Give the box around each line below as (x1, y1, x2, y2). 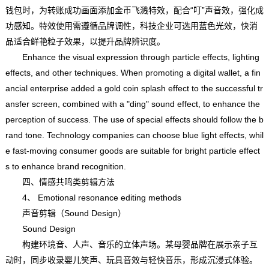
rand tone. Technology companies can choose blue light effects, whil (5, 130, 264, 140)
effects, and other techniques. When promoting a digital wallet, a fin (5, 67, 261, 77)
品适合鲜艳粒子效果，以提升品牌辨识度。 (5, 36, 165, 46)
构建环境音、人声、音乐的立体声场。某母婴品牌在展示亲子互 (5, 239, 258, 249)
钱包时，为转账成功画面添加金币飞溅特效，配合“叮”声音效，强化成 (5, 5, 264, 15)
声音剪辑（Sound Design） (5, 208, 126, 218)
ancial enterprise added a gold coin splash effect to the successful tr (5, 83, 263, 93)
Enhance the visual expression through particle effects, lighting (5, 52, 259, 62)
